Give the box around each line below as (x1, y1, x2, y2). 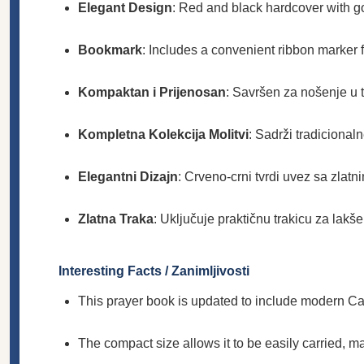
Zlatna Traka (78, 211, 154, 226)
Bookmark (78, 42, 142, 57)
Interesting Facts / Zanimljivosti (58, 263, 249, 278)
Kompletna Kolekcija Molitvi (78, 127, 249, 141)
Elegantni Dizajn (78, 169, 178, 184)
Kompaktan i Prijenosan (78, 84, 226, 99)
